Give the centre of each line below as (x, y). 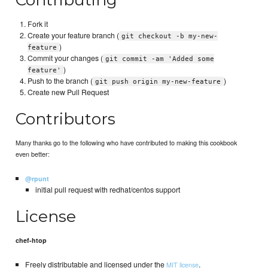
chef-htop (31, 240)
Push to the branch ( (60, 80)
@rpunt (37, 178)
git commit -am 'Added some (160, 59)
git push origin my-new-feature (158, 81)
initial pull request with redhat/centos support (108, 189)
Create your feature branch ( (74, 35)
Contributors (66, 119)
